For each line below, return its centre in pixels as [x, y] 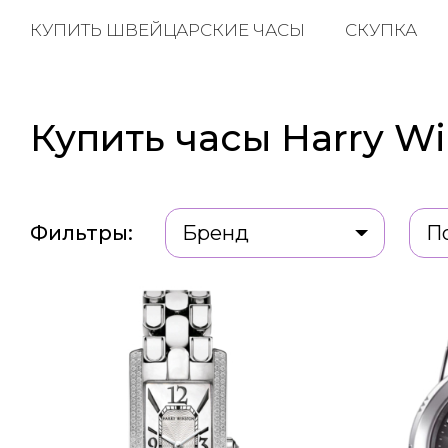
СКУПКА [380, 30]
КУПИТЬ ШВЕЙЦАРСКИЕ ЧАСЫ [167, 30]
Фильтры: [81, 233]
